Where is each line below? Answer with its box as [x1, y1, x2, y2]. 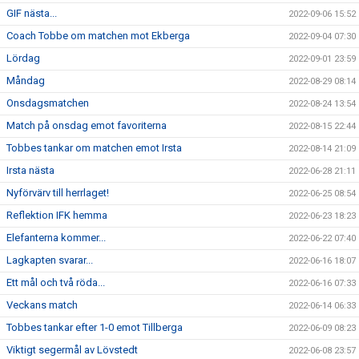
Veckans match [6, 298, 78, 311]
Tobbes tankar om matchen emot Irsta [6, 141, 182, 154]
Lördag [6, 51, 40, 64]
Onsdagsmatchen [6, 96, 89, 109]
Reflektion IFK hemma [6, 208, 107, 221]
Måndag [6, 74, 45, 87]
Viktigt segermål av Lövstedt [6, 343, 138, 356]
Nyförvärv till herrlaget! [6, 186, 109, 199]
